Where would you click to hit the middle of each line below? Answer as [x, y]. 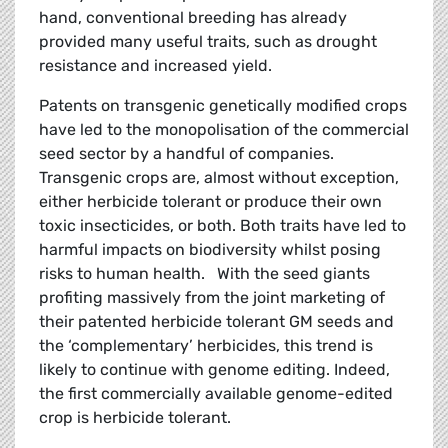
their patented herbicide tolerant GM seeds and [216, 322]
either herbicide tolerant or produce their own [210, 202]
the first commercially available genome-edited [216, 394]
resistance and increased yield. [155, 66]
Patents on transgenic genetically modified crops [223, 106]
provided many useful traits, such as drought [208, 42]
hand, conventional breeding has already [193, 18]
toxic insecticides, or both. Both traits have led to [222, 226]
